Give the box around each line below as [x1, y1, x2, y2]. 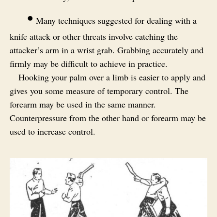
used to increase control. [10, 125, 95, 138]
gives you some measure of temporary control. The [10, 85, 188, 97]
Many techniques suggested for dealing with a [33, 15, 197, 27]
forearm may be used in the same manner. [10, 98, 156, 110]
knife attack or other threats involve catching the [10, 31, 178, 43]
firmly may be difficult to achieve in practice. [10, 58, 168, 70]
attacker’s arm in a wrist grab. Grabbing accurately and [10, 44, 203, 56]
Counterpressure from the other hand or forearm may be [10, 112, 206, 124]
